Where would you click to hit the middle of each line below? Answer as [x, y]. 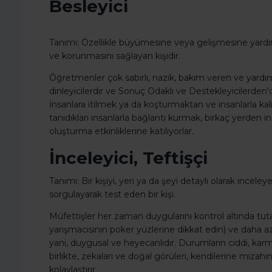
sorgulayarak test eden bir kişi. [112, 195]
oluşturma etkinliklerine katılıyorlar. [121, 131]
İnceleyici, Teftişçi [128, 158]
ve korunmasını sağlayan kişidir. [115, 56]
